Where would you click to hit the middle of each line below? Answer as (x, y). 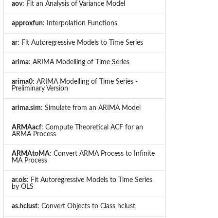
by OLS (22, 187)
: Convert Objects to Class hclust (86, 206)
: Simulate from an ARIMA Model (91, 108)
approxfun (27, 23)
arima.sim (26, 108)
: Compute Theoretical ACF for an (92, 127)
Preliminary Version (40, 88)
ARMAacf (26, 127)
